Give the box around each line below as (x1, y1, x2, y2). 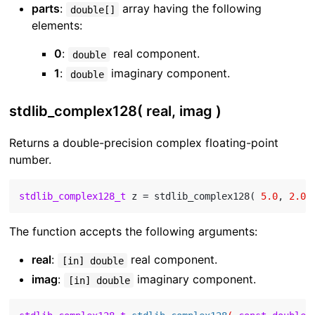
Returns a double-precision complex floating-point (9, 136, 279, 150)
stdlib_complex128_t (19, 191, 127, 202)
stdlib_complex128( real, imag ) (9, 103, 222, 120)
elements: (32, 18, 83, 33)
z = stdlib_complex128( (126, 191, 262, 202)
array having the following (118, 1, 262, 16)
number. (9, 153, 52, 167)
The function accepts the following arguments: (9, 224, 258, 239)
